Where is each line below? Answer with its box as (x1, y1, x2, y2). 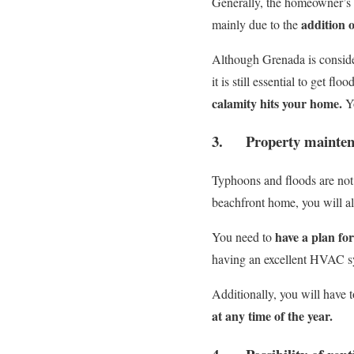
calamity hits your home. (212, 93, 345, 112)
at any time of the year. (212, 307, 333, 326)
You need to (212, 228, 275, 246)
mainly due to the (212, 15, 301, 32)
